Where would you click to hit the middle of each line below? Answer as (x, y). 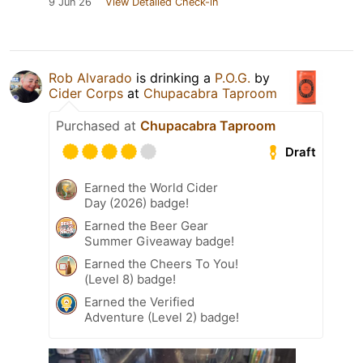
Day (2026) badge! (137, 203)
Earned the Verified (139, 302)
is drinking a (173, 78)
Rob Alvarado (90, 78)
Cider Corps (86, 94)
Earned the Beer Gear (146, 226)
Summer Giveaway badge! (159, 241)
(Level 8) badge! (130, 280)
